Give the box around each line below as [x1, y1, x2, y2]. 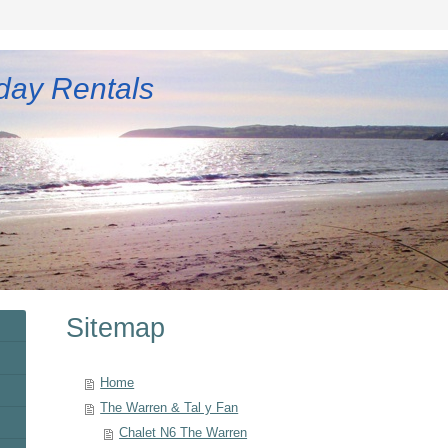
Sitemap [66, 313, 166, 343]
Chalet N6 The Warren [119, 426, 248, 441]
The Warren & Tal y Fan [100, 401, 239, 416]
